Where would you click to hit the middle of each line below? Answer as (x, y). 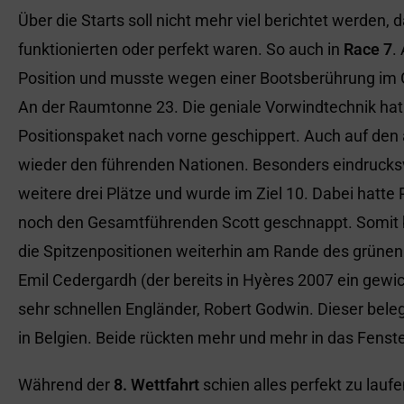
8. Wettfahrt (156, 385)
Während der (66, 385)
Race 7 (368, 49)
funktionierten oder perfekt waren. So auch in (181, 49)
